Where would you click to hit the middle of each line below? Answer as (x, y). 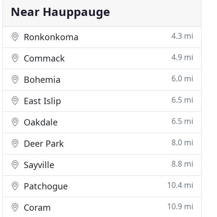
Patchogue (45, 186)
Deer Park (43, 143)
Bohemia (41, 79)
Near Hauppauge (61, 11)
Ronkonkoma (50, 37)
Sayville (38, 165)
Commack (43, 58)
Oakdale (40, 122)
